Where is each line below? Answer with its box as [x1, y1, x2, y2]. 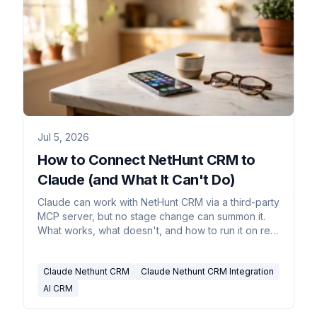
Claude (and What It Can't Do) [38, 171, 236, 188]
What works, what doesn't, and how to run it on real [38, 224, 278, 236]
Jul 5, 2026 [38, 130, 89, 143]
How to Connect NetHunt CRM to [38, 151, 255, 168]
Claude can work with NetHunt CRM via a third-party [38, 195, 279, 208]
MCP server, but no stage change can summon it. [38, 209, 265, 222]
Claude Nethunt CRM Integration [141, 265, 274, 277]
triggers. [38, 238, 76, 250]
